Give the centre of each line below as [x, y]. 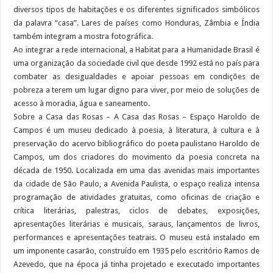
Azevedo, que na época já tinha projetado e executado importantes [136, 264]
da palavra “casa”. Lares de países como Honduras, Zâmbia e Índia [136, 23]
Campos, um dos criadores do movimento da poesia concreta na [136, 157]
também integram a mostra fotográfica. [83, 36]
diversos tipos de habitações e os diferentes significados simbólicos [136, 9]
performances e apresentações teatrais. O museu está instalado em [136, 237]
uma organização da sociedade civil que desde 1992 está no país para [136, 63]
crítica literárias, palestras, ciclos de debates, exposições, [136, 210]
